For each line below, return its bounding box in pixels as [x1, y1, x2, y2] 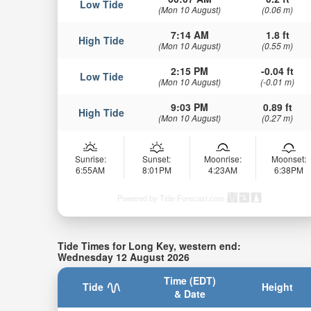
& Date [174, 286, 205, 301]
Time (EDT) [163, 273, 216, 287]
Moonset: [271, 153, 306, 165]
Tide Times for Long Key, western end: [57, 239, 241, 253]
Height [262, 279, 294, 294]
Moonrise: [203, 153, 242, 165]
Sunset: [142, 153, 171, 165]
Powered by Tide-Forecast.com [117, 192, 224, 204]
